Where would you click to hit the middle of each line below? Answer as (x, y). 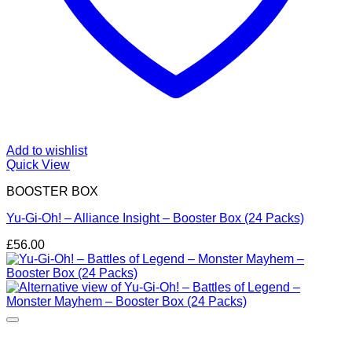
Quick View (38, 165)
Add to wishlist (47, 150)
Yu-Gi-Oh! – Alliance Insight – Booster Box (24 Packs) (155, 218)
